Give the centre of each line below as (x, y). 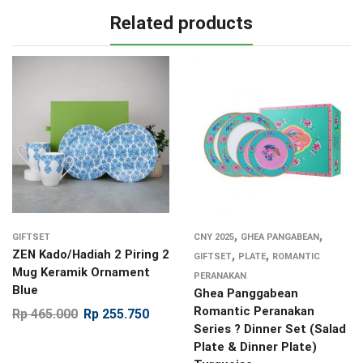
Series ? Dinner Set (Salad (270, 329)
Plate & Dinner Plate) (255, 346)
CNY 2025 (214, 237)
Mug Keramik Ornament (81, 272)
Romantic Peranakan (254, 311)
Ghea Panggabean (246, 293)
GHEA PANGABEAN (280, 237)
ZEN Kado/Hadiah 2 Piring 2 (91, 254)
